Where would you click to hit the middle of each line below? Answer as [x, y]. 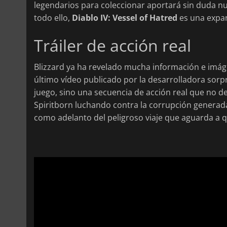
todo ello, [53, 17]
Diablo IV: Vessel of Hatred [125, 17]
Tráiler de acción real [112, 45]
